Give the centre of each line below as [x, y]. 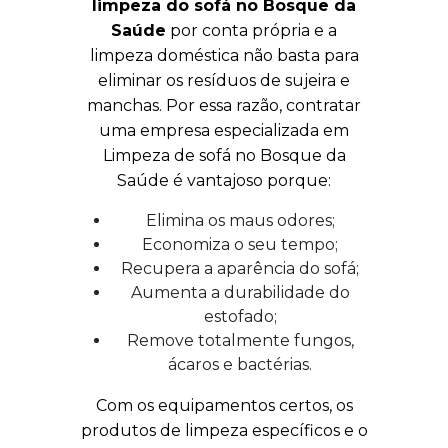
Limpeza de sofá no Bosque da [224, 155]
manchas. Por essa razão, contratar [224, 105]
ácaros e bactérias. [240, 364]
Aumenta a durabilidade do [240, 292]
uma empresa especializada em [224, 130]
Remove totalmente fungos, [240, 340]
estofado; [240, 316]
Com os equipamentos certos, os [224, 405]
